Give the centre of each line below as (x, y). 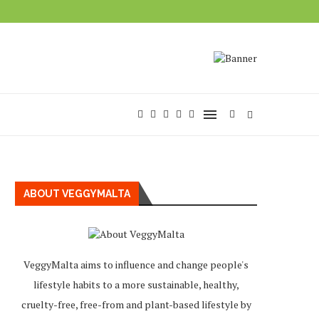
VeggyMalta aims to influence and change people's (136, 265)
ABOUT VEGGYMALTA (77, 194)
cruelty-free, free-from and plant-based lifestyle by (136, 304)
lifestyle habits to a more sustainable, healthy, (136, 284)
